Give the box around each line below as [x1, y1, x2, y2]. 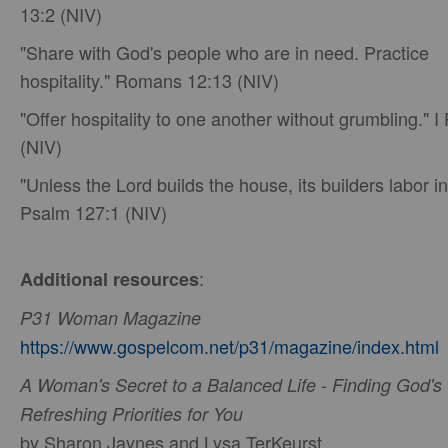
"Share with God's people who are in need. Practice [20, 39, 429, 65]
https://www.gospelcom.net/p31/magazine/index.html [20, 333, 439, 359]
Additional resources [20, 266, 199, 292]
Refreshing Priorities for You [20, 401, 243, 426]
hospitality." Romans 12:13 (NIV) [20, 67, 279, 93]
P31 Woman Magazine [20, 305, 201, 330]
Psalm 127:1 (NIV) [20, 199, 167, 225]
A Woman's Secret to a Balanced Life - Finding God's [20, 372, 442, 397]
